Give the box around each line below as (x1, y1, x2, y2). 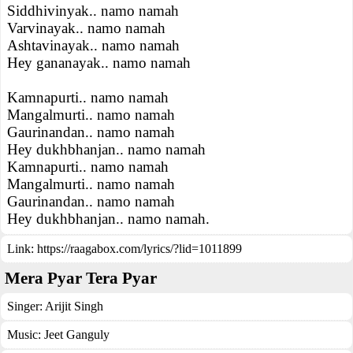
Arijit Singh (45, 299, 103, 313)
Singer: (7, 299, 45, 313)
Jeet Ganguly (44, 328, 110, 341)
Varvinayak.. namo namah (7, 20, 165, 36)
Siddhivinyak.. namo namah (7, 2, 179, 19)
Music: (7, 328, 44, 341)
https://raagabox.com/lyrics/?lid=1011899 (37, 242, 242, 255)
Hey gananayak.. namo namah (7, 54, 191, 71)
